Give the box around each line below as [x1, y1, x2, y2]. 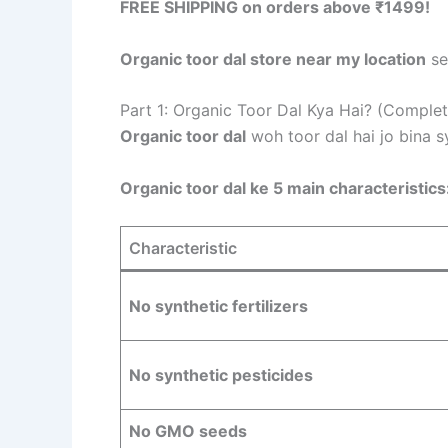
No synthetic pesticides [129, 365, 313, 386]
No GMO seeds [129, 421, 247, 442]
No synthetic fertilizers [129, 296, 308, 317]
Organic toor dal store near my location [120, 48, 426, 69]
